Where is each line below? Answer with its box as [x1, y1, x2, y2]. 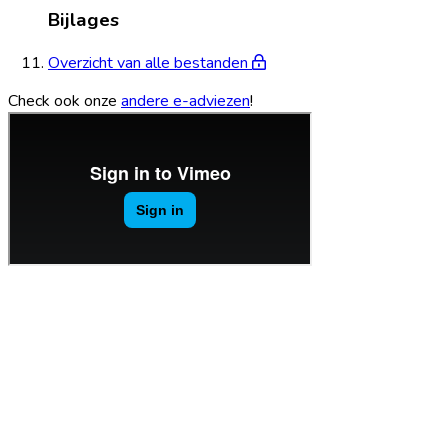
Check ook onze [8, 89, 121, 112]
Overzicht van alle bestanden [48, 51, 252, 74]
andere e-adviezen [121, 89, 250, 112]
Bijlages [48, 7, 119, 34]
